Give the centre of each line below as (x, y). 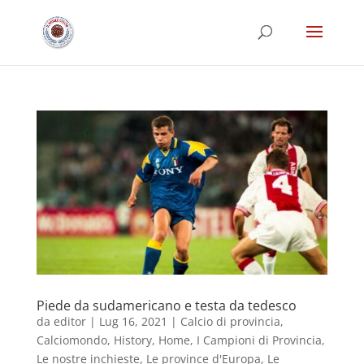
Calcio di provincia (230, 322)
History (132, 340)
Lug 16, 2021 (133, 322)
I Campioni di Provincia (259, 340)
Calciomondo (71, 340)
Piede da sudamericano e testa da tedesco (166, 306)
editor (69, 322)
